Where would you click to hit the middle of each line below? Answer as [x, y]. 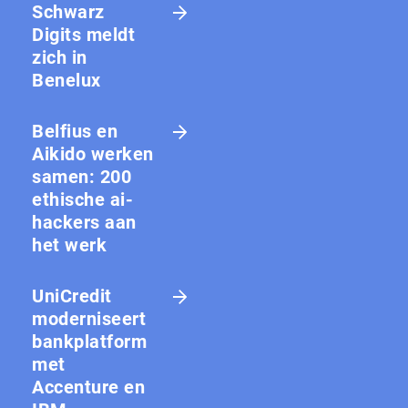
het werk [69, 245]
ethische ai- [82, 199]
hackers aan [84, 222]
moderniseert [89, 318]
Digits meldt [83, 34]
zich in [60, 57]
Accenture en [88, 387]
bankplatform [89, 341]
